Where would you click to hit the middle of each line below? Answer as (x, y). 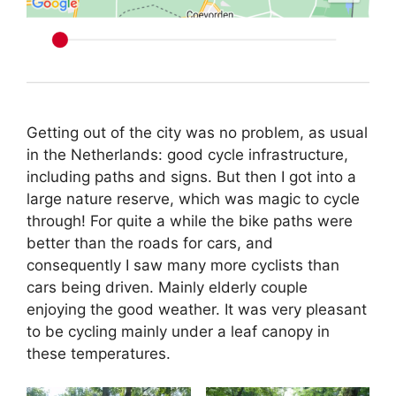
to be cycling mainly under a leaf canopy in (178, 331)
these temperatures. (99, 353)
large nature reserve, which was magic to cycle (193, 198)
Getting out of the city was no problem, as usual (197, 132)
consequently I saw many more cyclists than (183, 265)
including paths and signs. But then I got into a (191, 176)
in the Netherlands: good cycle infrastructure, (187, 154)
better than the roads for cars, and (150, 243)
